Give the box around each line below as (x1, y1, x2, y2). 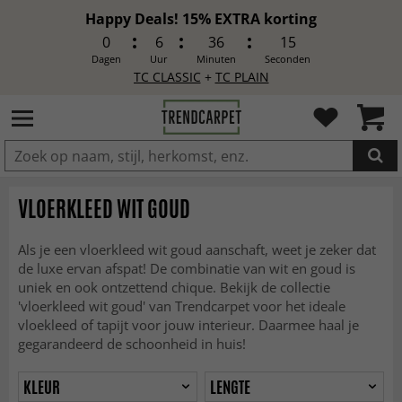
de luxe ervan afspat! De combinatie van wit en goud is (18, 259, 355, 277)
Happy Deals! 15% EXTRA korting (85, 9, 317, 29)
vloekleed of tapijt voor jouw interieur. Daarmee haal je (18, 316, 359, 334)
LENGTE (210, 375, 251, 398)
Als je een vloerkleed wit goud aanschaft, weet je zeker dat (18, 240, 376, 258)
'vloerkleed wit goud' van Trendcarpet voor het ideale (18, 297, 345, 315)
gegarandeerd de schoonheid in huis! (18, 335, 246, 353)
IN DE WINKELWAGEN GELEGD (128, 192, 271, 206)
